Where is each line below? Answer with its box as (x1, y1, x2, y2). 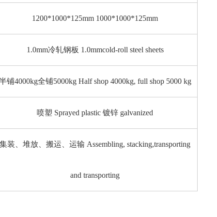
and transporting (70, 171, 120, 180)
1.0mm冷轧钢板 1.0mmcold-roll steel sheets (26, 46, 164, 54)
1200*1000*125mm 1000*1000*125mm (32, 14, 158, 23)
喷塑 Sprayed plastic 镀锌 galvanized (37, 108, 154, 117)
